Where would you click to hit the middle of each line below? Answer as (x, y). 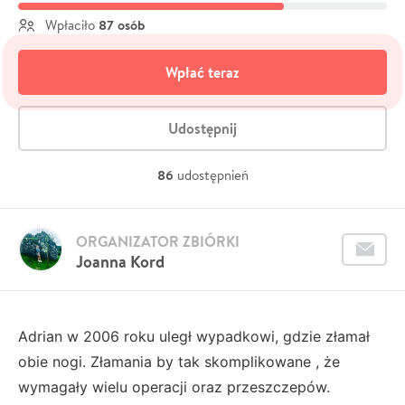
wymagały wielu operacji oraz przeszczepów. (174, 386)
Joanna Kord (120, 261)
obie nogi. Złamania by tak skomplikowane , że (179, 361)
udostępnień (212, 174)
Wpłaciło (70, 24)
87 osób (122, 24)
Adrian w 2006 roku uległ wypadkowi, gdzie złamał (194, 336)
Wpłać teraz (202, 72)
